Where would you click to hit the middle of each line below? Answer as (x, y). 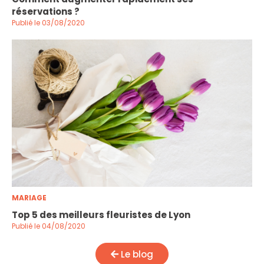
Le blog (136, 255)
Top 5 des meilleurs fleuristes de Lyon (102, 215)
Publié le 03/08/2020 (48, 23)
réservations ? (46, 12)
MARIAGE (29, 198)
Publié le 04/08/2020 (49, 226)
